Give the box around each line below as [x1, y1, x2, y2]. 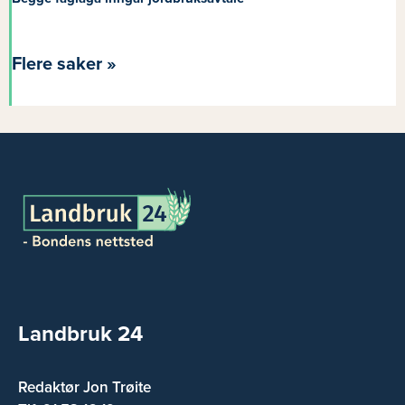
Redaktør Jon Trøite [18, 377, 151, 397]
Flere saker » [12, 53, 117, 76]
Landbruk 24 [18, 320, 143, 347]
